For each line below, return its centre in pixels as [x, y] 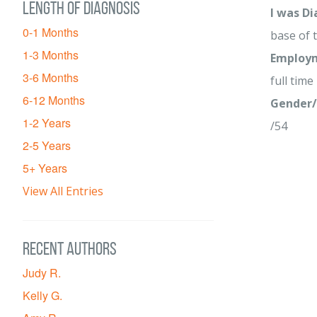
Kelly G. [42, 295]
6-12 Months [54, 100]
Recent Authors [70, 248]
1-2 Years [47, 123]
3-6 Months [51, 77]
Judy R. [42, 273]
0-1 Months [51, 32]
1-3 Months [51, 55]
